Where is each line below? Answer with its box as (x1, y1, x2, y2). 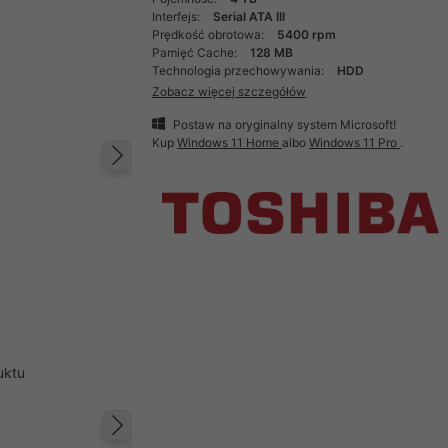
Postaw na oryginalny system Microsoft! (170, 116, 397, 132)
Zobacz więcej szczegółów (152, 83, 307, 99)
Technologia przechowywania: (152, 63, 328, 78)
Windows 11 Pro (309, 134, 401, 150)
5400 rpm (277, 27, 337, 42)
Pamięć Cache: (152, 45, 241, 60)
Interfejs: (152, 9, 204, 24)
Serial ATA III (213, 9, 286, 24)
